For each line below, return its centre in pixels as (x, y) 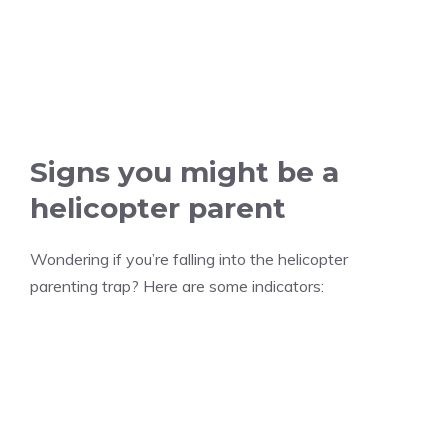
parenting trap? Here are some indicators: (177, 286)
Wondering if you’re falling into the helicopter (189, 259)
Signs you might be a (184, 172)
